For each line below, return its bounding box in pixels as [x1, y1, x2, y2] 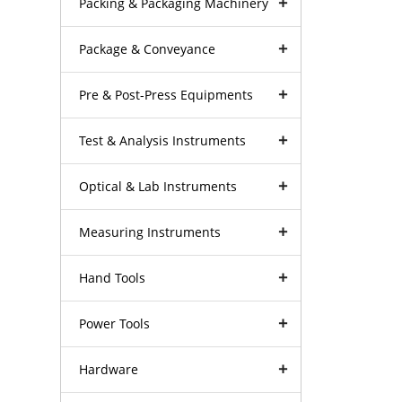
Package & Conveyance [79, 39, 216, 57]
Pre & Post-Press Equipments [79, 85, 254, 103]
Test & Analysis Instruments [79, 131, 247, 149]
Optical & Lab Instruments [79, 177, 238, 195]
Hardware [79, 360, 139, 378]
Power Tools [79, 314, 151, 332]
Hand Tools [79, 268, 146, 286]
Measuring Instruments [79, 223, 222, 240]
